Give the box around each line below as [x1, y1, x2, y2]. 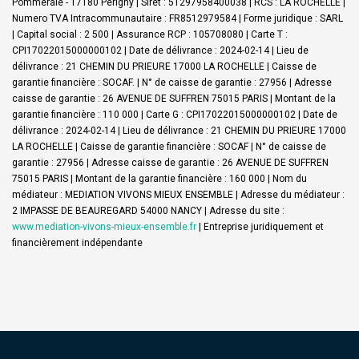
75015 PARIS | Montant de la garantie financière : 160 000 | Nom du [12, 172, 307, 184]
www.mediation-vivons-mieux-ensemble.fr [12, 220, 196, 232]
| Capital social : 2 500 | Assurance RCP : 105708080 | [12, 28, 251, 40]
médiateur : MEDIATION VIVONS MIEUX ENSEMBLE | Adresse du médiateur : [12, 188, 345, 200]
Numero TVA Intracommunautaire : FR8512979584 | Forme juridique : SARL [12, 12, 343, 24]
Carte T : [251, 28, 288, 40]
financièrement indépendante [12, 236, 143, 248]
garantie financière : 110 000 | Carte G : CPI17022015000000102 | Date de [12, 108, 337, 120]
